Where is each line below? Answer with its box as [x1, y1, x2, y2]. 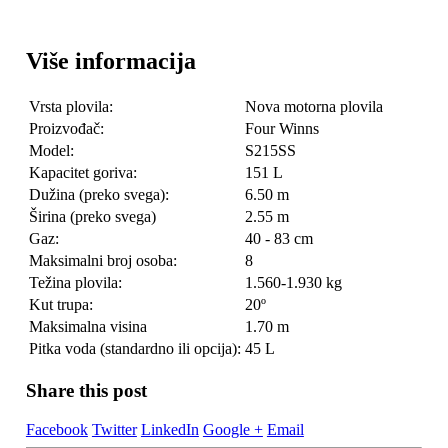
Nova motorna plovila [244, 98, 383, 116]
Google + [202, 420, 263, 438]
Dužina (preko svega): [28, 186, 169, 204]
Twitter [91, 420, 137, 438]
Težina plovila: [28, 274, 122, 292]
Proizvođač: [28, 120, 104, 138]
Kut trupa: [28, 296, 93, 314]
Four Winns [244, 120, 319, 138]
